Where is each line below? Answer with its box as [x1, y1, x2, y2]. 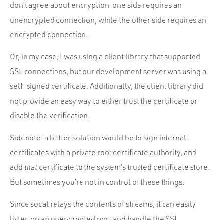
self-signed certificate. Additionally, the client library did [10, 81, 203, 91]
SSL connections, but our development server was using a [10, 66, 206, 77]
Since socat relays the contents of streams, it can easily [10, 199, 196, 209]
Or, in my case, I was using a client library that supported [10, 52, 200, 62]
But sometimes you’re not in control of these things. [10, 177, 184, 187]
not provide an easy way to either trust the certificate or [10, 96, 197, 106]
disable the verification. [10, 110, 90, 121]
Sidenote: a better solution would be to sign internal [10, 133, 186, 143]
